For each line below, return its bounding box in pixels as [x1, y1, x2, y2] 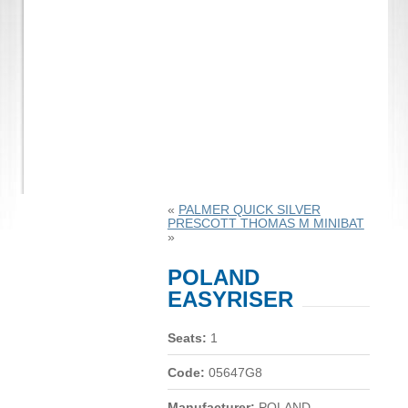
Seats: [167, 331, 207, 345]
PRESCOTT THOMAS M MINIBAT [167, 216, 364, 230]
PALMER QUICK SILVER [178, 202, 321, 217]
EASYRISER [167, 286, 293, 311]
